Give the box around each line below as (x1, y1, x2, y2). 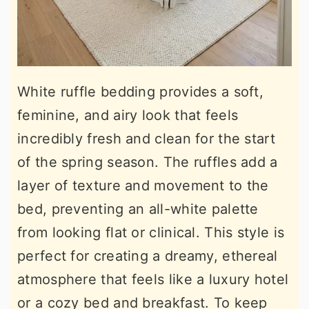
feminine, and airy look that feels (17, 107, 239, 124)
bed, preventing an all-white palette (17, 201, 259, 218)
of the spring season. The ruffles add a (17, 154, 278, 171)
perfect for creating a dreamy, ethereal (17, 248, 278, 265)
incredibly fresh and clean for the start (17, 130, 275, 148)
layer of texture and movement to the (17, 177, 269, 195)
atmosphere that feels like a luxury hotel (17, 271, 289, 288)
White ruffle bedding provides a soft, (17, 83, 264, 101)
